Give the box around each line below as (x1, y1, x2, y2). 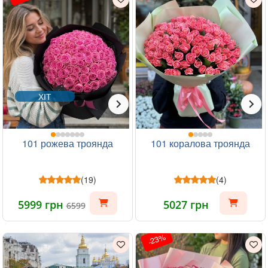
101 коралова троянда (151, 136, 250, 150)
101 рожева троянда (22, 136, 113, 150)
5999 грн (17, 197, 66, 212)
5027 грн (163, 197, 209, 212)
